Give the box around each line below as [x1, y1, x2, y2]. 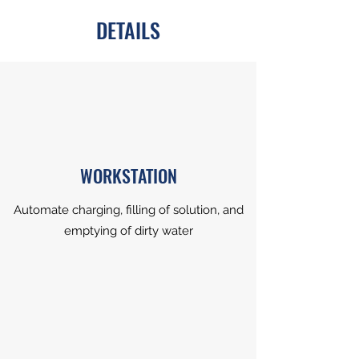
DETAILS [96, 14, 160, 46]
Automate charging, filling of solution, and [13, 203, 244, 217]
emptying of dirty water [63, 224, 193, 238]
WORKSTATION [79, 163, 177, 188]
